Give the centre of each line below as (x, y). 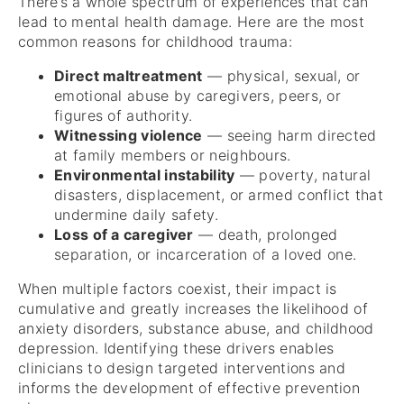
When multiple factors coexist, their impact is (178, 288)
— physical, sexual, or (281, 75)
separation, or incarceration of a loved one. (206, 254)
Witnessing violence (129, 135)
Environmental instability (145, 174)
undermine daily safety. (136, 214)
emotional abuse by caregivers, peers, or (197, 95)
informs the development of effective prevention (189, 387)
